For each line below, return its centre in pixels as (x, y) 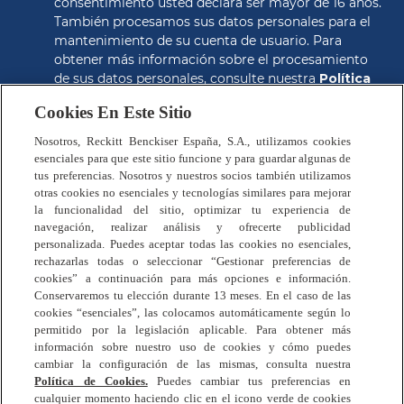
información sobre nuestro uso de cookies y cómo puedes (193, 347)
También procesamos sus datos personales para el (212, 22)
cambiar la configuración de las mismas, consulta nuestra (193, 364)
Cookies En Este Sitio (114, 112)
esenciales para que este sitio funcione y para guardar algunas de (193, 158)
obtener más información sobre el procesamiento (211, 60)
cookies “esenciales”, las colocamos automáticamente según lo (193, 312)
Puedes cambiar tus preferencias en (249, 381)
